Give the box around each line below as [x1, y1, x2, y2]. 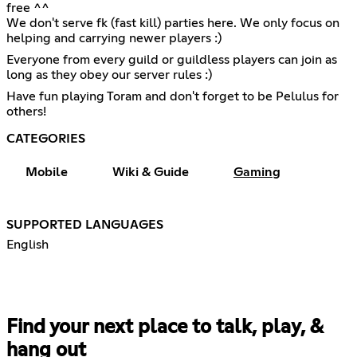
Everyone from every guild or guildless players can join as [6, 53, 337, 66]
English [6, 237, 49, 251]
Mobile [25, 165, 68, 178]
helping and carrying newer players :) [6, 31, 222, 45]
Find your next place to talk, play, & [6, 317, 323, 337]
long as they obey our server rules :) [6, 68, 212, 81]
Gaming [233, 165, 280, 178]
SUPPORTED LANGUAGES [6, 218, 163, 231]
